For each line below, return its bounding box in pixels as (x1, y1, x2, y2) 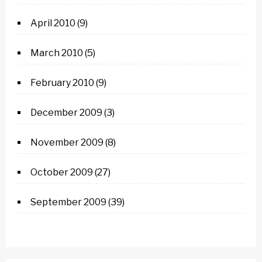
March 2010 (30, 47, 83, 58)
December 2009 (30, 107, 102, 118)
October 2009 (30, 167, 93, 178)
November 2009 (30, 137, 104, 148)
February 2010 (30, 77, 94, 88)
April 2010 (30, 18, 75, 29)
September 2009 (30, 196, 106, 208)
